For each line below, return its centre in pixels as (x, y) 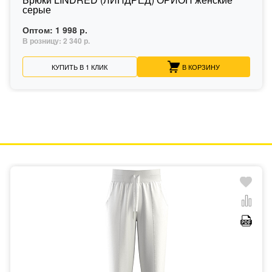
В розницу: (43, 41)
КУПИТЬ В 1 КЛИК (80, 66)
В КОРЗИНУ (201, 66)
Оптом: (39, 30)
